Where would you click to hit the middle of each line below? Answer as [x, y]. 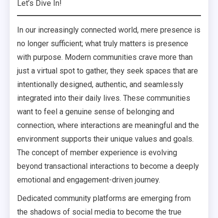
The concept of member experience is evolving [97, 153]
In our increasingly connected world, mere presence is [109, 30]
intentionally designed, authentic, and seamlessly [100, 84]
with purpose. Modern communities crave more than [105, 57]
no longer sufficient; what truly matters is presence [103, 44]
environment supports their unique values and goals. [105, 139]
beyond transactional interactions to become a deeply [108, 166]
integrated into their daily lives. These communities [104, 98]
